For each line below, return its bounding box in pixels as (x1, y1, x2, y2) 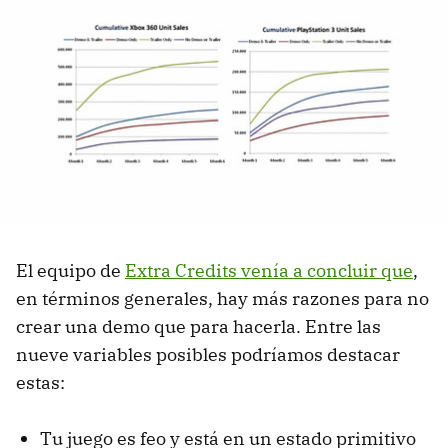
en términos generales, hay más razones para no (16, 286, 429, 310)
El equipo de (16, 258, 125, 282)
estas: (16, 370, 65, 394)
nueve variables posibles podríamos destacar (16, 342, 400, 366)
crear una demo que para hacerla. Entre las (16, 314, 381, 338)
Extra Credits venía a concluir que (125, 258, 413, 282)
